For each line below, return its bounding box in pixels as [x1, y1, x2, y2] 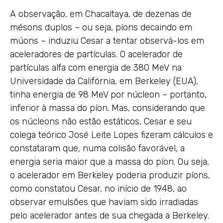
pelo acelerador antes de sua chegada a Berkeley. [10, 210, 209, 221]
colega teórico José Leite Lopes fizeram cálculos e [10, 129, 213, 140]
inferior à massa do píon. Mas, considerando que [10, 102, 205, 113]
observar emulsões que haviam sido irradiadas [10, 196, 198, 208]
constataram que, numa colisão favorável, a [10, 142, 185, 154]
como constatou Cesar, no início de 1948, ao [10, 183, 187, 194]
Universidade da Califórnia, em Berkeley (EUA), [10, 75, 198, 87]
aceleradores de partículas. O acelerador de [10, 48, 183, 60]
